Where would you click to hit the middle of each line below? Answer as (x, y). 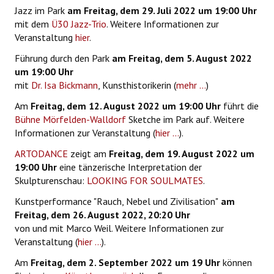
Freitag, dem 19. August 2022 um (182, 154)
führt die (240, 106)
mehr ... (191, 85)
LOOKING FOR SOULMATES (145, 181)
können (236, 263)
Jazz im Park (40, 11)
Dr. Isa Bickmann (65, 85)
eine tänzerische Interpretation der (129, 167)
